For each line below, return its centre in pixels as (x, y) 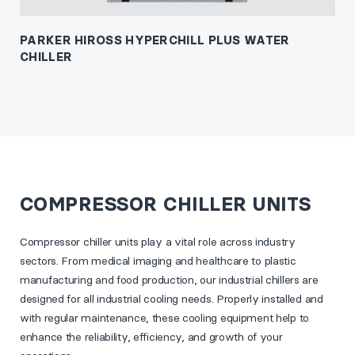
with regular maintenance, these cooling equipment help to (165, 318)
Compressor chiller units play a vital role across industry (158, 242)
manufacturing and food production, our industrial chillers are (169, 280)
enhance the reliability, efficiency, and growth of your (151, 337)
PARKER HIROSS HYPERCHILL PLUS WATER (155, 40)
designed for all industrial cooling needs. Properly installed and (172, 299)
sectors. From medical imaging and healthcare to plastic (158, 261)
